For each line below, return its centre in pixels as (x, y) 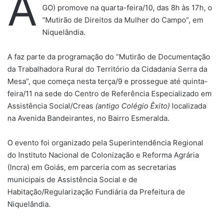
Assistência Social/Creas (51, 106)
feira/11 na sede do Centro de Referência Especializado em (110, 93)
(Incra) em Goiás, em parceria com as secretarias (92, 167)
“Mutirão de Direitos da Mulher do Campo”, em (123, 20)
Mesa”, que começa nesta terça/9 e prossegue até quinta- (108, 81)
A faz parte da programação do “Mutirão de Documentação (109, 56)
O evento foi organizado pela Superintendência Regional (105, 142)
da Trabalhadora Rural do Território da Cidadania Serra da (107, 69)
